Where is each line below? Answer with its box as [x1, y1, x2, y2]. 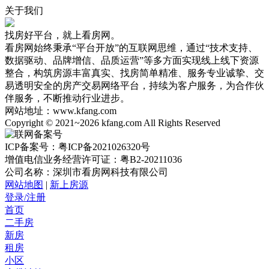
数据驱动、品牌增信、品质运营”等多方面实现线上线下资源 [5, 55, 259, 65]
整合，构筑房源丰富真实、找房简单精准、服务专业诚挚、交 [5, 68, 264, 78]
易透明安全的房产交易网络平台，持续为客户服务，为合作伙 [5, 80, 264, 91]
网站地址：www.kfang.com [5, 106, 116, 116]
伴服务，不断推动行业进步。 [5, 93, 130, 103]
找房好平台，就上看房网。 [5, 30, 120, 40]
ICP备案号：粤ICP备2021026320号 [5, 142, 150, 152]
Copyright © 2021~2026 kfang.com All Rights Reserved [5, 118, 220, 128]
